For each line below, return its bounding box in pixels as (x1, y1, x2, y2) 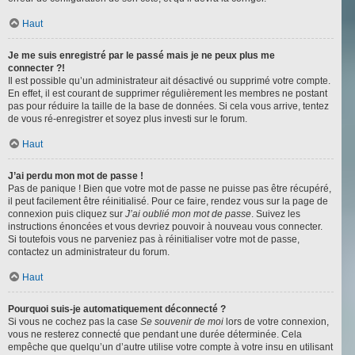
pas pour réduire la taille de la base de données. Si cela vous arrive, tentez (8, 101, 329, 113)
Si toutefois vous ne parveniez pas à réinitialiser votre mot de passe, (8, 234, 300, 246)
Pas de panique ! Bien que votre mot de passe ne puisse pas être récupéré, (8, 183, 331, 195)
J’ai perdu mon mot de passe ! (8, 170, 143, 182)
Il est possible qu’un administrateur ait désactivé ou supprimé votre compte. (8, 75, 330, 87)
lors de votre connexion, (223, 316, 329, 328)
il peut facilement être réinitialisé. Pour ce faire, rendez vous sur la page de (8, 196, 328, 208)
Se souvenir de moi (140, 316, 223, 328)
